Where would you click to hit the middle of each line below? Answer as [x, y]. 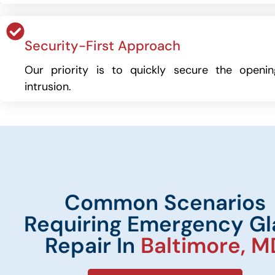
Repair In [92, 246]
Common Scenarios [165, 203]
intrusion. [48, 87]
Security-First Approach [103, 46]
